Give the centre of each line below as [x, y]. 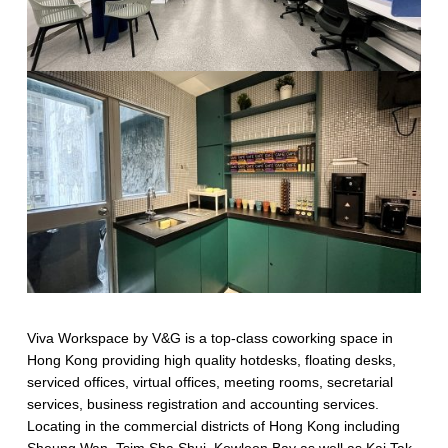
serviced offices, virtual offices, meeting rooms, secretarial [209, 381]
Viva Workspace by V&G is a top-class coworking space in [209, 337]
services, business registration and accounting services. [202, 403]
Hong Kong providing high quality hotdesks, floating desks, [211, 359]
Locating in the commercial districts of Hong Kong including [213, 425]
